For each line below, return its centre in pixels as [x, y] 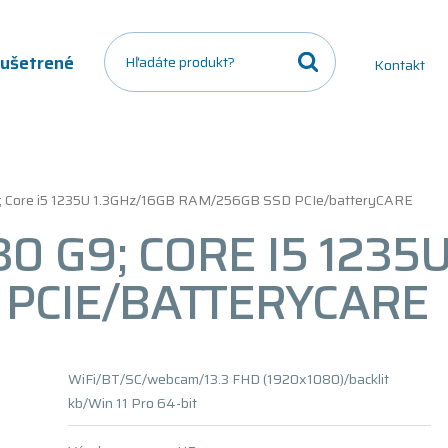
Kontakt [399, 65]
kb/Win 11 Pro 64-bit [132, 403]
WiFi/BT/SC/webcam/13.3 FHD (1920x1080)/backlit [228, 379]
